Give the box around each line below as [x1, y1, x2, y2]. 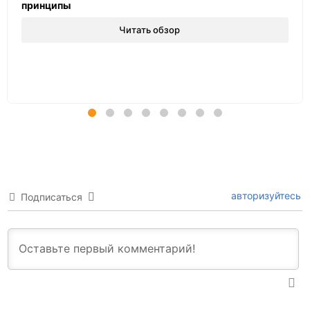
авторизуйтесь [228, 190, 301, 201]
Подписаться [21, 191, 82, 203]
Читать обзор [118, 24, 180, 36]
